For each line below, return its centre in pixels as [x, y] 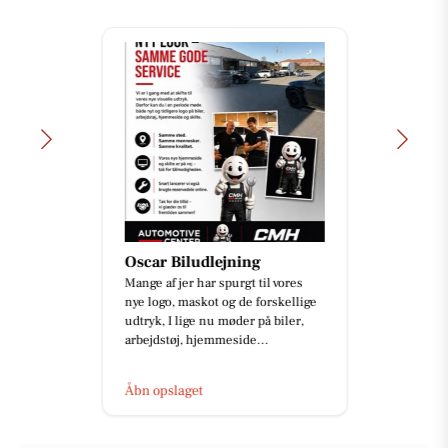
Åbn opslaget [163, 390]
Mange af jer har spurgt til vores [213, 282]
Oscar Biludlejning [192, 261]
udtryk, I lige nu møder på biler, [213, 320]
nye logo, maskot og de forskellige [220, 301]
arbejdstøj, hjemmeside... [196, 339]
